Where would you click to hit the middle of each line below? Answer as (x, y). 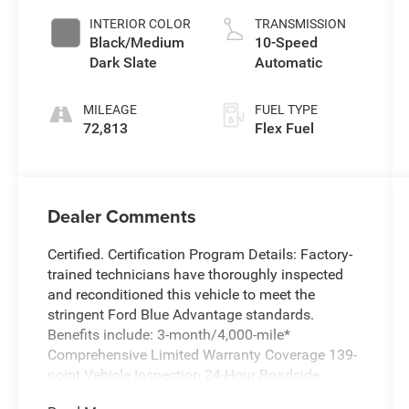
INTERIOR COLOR (141, 24)
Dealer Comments (122, 216)
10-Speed (286, 43)
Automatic (288, 63)
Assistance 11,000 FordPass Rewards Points (191, 395)
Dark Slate (124, 63)
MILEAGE (110, 110)
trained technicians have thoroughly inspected (196, 275)
